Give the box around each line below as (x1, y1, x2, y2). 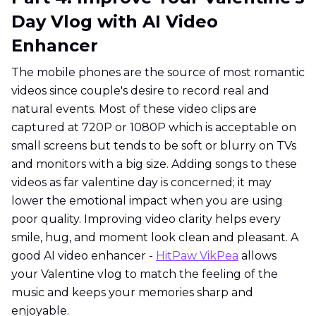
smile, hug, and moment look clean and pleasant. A (11, 231, 298, 245)
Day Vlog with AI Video (11, 11, 218, 32)
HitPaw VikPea (156, 249, 238, 263)
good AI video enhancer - (11, 249, 156, 263)
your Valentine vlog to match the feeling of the (11, 267, 278, 281)
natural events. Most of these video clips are (11, 102, 257, 116)
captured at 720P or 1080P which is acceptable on (11, 121, 296, 135)
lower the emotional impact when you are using (11, 194, 283, 208)
